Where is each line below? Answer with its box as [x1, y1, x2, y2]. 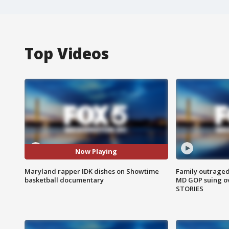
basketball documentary [25, 175, 104, 185]
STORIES [175, 184, 203, 193]
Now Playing [75, 147, 118, 156]
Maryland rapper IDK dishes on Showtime [25, 166, 159, 176]
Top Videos [25, 42, 109, 64]
